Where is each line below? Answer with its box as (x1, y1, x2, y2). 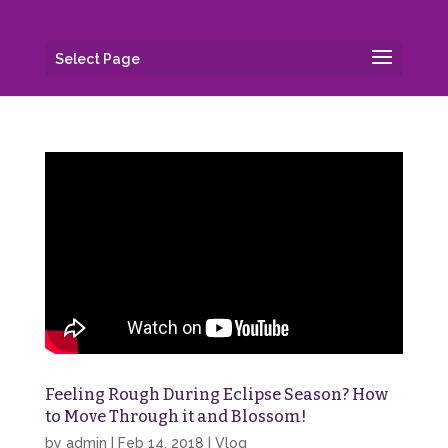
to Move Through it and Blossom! (44, 406, 306, 426)
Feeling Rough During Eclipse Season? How (44, 384, 388, 404)
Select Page (54, 51, 140, 67)
